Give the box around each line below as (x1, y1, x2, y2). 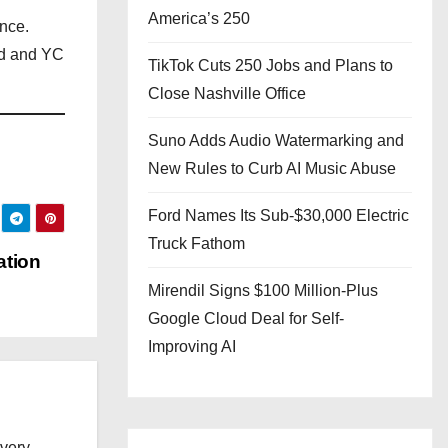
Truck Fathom (148, 235, 245, 252)
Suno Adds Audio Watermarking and (148, 132, 404, 149)
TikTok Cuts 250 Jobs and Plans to (148, 57, 393, 74)
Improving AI (148, 338, 236, 355)
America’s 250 (148, 10, 250, 27)
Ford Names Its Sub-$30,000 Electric (148, 207, 409, 224)
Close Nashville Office (148, 85, 306, 102)
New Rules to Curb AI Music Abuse (148, 160, 396, 177)
